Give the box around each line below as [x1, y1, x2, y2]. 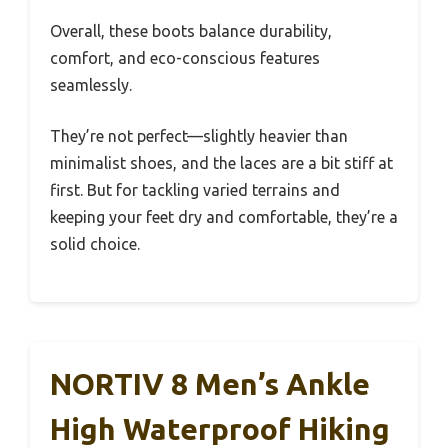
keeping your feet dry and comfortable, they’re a [50, 207, 398, 226]
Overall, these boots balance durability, [50, 21, 332, 40]
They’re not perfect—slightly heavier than [50, 126, 348, 145]
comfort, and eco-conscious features [50, 48, 320, 67]
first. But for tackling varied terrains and [50, 180, 340, 199]
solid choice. [50, 234, 140, 253]
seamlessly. [50, 75, 132, 94]
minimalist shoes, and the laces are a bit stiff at [50, 153, 393, 172]
